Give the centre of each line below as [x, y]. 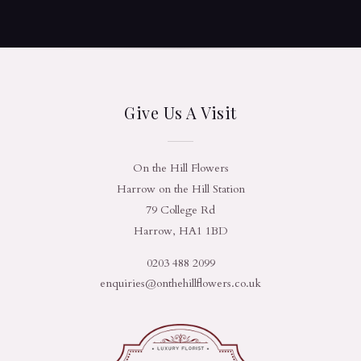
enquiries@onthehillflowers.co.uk [180, 283]
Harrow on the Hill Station [180, 189]
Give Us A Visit [180, 112]
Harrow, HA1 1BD [180, 231]
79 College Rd [180, 210]
